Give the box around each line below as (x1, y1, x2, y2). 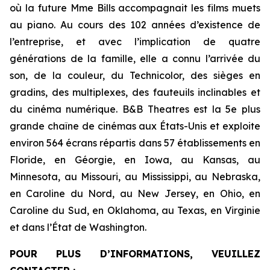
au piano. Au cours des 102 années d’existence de (10, 19, 260, 31)
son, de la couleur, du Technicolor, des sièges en (10, 69, 260, 81)
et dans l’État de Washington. (10, 221, 146, 233)
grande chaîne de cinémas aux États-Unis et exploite (10, 120, 260, 132)
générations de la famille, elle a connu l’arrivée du (10, 52, 260, 64)
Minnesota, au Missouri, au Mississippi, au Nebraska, (10, 171, 260, 183)
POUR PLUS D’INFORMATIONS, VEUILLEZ (10, 248, 260, 260)
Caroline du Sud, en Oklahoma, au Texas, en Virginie (10, 204, 260, 216)
